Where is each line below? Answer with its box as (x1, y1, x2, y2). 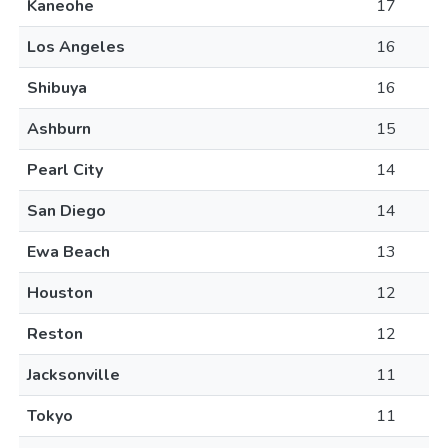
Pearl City (27, 159, 103, 181)
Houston (27, 282, 93, 304)
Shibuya (27, 77, 87, 99)
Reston (27, 323, 83, 345)
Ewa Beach (27, 241, 110, 263)
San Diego (27, 200, 106, 222)
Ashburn (27, 118, 91, 140)
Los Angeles (27, 36, 125, 58)
